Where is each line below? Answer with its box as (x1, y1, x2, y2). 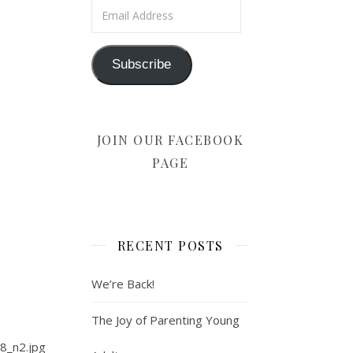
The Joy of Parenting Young (91, 311, 240, 328)
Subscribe (112, 57, 172, 72)
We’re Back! (91, 275, 154, 292)
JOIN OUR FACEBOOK (96, 131, 244, 148)
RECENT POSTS (117, 236, 224, 254)
